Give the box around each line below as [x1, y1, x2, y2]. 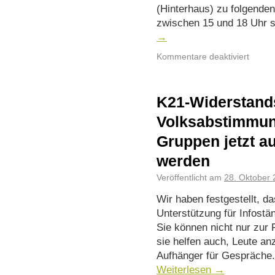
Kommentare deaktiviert [157, 52, 249, 61]
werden [157, 152, 210, 169]
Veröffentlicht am [157, 173, 222, 182]
